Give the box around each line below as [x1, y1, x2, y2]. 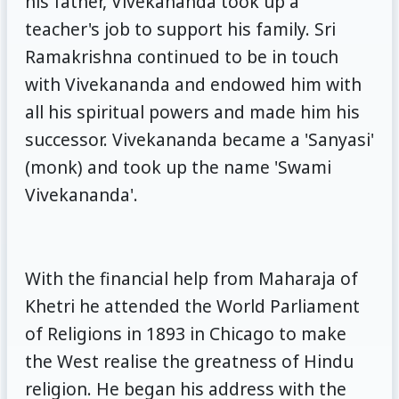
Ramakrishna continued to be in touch [24, 44, 338, 69]
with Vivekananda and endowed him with [24, 71, 362, 96]
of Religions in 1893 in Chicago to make [24, 321, 346, 346]
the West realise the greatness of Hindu [24, 348, 354, 373]
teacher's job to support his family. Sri [24, 16, 336, 41]
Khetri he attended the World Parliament [24, 293, 360, 318]
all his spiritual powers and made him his [24, 99, 360, 124]
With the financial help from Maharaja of [24, 265, 358, 290]
